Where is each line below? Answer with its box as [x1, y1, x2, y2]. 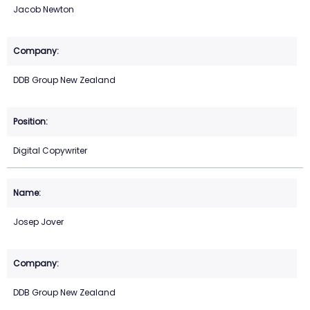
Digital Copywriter [13, 145, 87, 157]
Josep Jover [13, 216, 64, 228]
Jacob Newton [13, 3, 74, 16]
